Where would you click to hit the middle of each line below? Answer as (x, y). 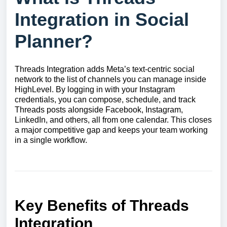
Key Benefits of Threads (102, 205)
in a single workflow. (52, 140)
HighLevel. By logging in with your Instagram (95, 89)
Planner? (54, 41)
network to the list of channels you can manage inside (110, 79)
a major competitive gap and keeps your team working (111, 130)
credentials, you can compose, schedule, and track (105, 100)
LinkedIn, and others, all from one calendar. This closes (113, 120)
